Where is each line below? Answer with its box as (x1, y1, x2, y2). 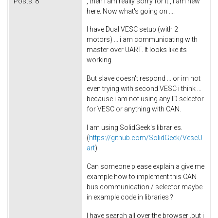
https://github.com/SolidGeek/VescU (89, 133, 202, 142)
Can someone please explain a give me (87, 162, 204, 170)
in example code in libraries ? (87, 193, 175, 201)
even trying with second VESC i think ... (87, 85, 201, 93)
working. (87, 56, 113, 64)
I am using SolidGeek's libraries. (87, 123, 182, 131)
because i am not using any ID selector (87, 95, 204, 103)
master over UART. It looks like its (87, 46, 187, 54)
